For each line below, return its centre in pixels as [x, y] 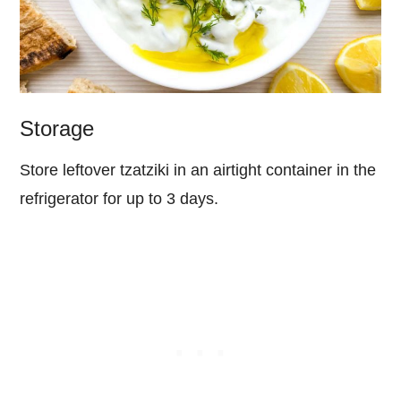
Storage [57, 129]
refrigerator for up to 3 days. [119, 199]
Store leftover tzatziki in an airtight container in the [198, 171]
